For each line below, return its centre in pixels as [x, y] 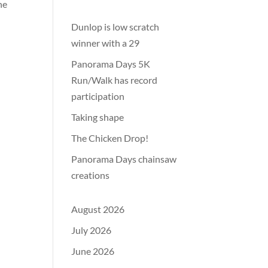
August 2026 [98, 209]
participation [98, 96]
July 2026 [92, 230]
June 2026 [93, 251]
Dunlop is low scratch [115, 27]
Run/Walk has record [115, 80]
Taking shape [98, 117]
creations [92, 175]
